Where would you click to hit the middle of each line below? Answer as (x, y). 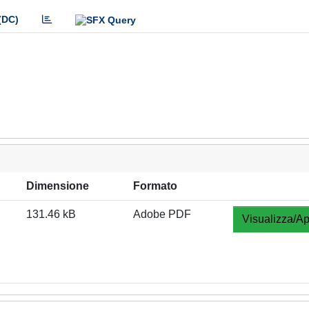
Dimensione (58, 186)
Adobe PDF (162, 214)
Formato (155, 186)
